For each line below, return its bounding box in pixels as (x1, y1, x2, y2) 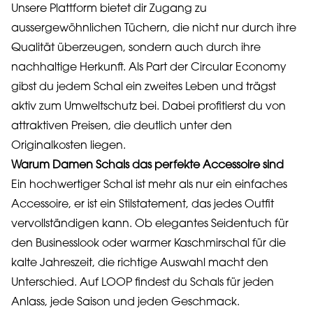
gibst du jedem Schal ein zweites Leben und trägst (11, 82, 276, 93)
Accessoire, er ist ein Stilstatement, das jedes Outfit (11, 199, 274, 210)
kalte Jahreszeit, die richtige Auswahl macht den (11, 258, 268, 269)
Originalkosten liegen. (11, 140, 126, 152)
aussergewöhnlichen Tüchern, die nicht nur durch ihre (11, 23, 296, 34)
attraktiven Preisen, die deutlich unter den (11, 121, 232, 132)
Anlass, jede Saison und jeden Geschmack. (11, 297, 240, 308)
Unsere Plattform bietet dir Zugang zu (11, 3, 207, 15)
